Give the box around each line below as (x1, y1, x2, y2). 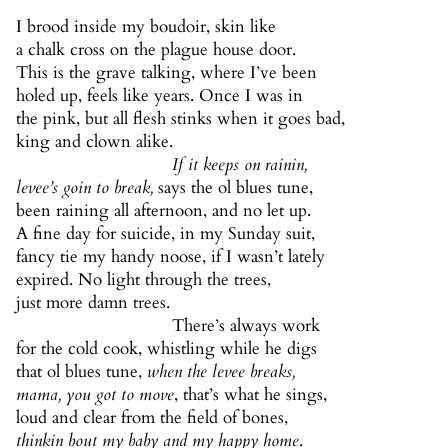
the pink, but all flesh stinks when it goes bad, (16, 107, 345, 131)
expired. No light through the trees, (16, 268, 271, 292)
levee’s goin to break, (16, 176, 158, 200)
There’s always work (171, 314, 320, 338)
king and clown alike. (16, 130, 173, 154)
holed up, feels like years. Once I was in (16, 84, 303, 108)
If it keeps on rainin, (171, 153, 307, 177)
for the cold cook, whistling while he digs (16, 337, 317, 361)
